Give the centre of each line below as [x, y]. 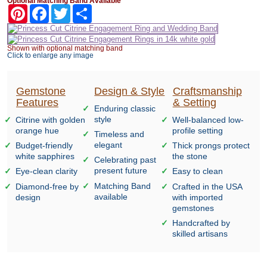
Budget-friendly [44, 146]
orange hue [38, 131]
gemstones [193, 208]
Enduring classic [125, 108]
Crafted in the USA [207, 186]
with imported [197, 197]
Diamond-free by [47, 186]
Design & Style [130, 91]
